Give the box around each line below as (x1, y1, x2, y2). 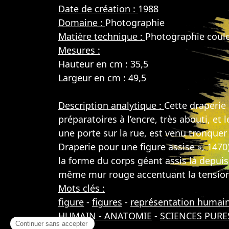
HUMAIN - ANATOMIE (58, 210, 152, 222)
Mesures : (58, 44, 100, 56)
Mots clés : (58, 182, 105, 194)
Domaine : (58, 16, 105, 29)
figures (92, 196, 122, 208)
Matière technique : (58, 30, 145, 42)
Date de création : (58, 3, 138, 15)
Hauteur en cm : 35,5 (58, 58, 148, 70)
